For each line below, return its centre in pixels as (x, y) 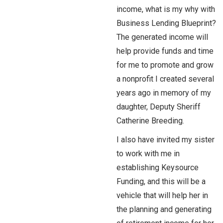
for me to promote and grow (165, 65)
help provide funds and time (165, 51)
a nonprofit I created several (165, 79)
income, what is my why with (166, 9)
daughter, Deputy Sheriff (159, 107)
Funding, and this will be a (161, 181)
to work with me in (148, 154)
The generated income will (162, 37)
